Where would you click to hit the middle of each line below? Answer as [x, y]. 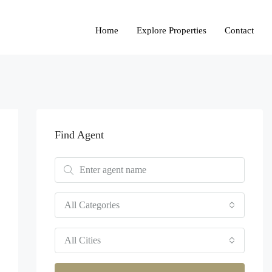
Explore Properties [172, 30]
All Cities [82, 240]
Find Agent [79, 135]
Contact [239, 30]
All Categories [92, 205]
